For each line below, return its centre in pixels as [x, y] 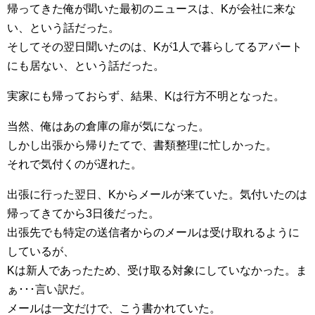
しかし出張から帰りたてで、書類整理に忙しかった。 [142, 146]
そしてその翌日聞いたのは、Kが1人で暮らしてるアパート [155, 47]
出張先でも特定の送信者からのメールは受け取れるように [153, 233]
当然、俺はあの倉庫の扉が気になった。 [108, 127]
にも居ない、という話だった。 [86, 66]
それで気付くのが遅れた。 [75, 165]
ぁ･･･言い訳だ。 [49, 290]
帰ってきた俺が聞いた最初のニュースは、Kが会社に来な [152, 9]
